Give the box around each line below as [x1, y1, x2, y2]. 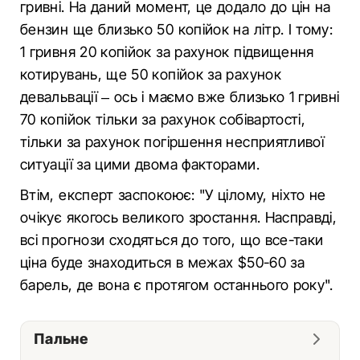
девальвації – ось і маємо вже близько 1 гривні [20, 88, 340, 105]
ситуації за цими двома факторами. [20, 156, 260, 173]
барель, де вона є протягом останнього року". [20, 276, 333, 293]
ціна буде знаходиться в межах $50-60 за [20, 254, 305, 271]
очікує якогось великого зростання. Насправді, [20, 209, 337, 226]
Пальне [34, 330, 88, 347]
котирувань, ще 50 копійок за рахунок [20, 66, 281, 83]
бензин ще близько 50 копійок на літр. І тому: [20, 21, 333, 38]
